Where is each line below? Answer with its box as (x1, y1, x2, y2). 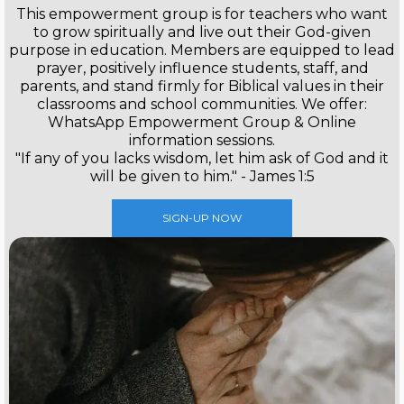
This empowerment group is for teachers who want (16, 5, 388, 23)
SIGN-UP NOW (162, 210, 242, 225)
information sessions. (129, 131, 275, 149)
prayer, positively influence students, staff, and (35, 59, 369, 77)
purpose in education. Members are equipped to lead (9, 41, 395, 59)
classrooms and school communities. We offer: (37, 95, 367, 113)
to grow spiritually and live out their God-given (33, 23, 371, 41)
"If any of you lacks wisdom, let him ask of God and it (15, 149, 389, 167)
